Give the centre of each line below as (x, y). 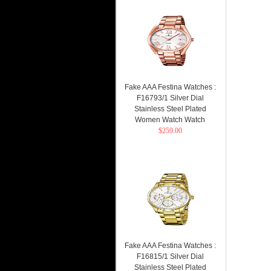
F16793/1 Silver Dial (170, 98)
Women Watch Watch (170, 120)
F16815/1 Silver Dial (170, 256)
